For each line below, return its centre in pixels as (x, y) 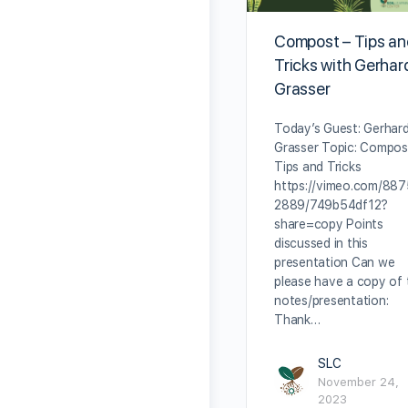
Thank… (297, 319)
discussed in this (321, 243)
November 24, (358, 382)
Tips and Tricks (318, 166)
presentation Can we (335, 262)
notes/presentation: (331, 300)
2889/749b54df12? (331, 204)
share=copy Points (329, 224)
